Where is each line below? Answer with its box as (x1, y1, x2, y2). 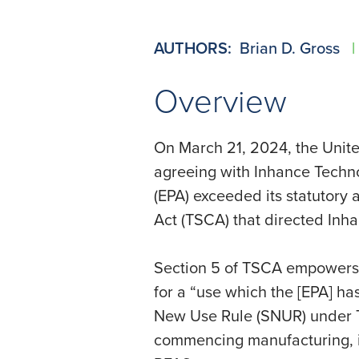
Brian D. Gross (240, 36, 344, 59)
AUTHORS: (154, 36, 232, 59)
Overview (154, 78, 287, 122)
